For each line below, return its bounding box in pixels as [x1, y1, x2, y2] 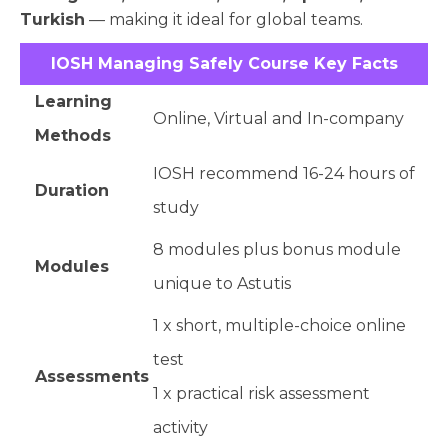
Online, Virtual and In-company [153, 109, 404, 129]
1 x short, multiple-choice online [153, 316, 406, 336]
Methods [35, 126, 111, 146]
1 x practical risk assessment [153, 384, 370, 404]
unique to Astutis [153, 274, 291, 294]
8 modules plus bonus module [153, 240, 401, 260]
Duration [35, 181, 109, 201]
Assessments [35, 367, 149, 387]
